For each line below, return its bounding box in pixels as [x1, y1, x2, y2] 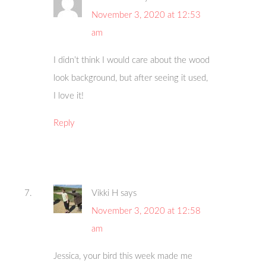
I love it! [53, 91, 84, 101]
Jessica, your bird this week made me [53, 252, 193, 261]
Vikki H [91, 189, 119, 198]
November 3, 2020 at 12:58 [91, 207, 201, 216]
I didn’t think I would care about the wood [53, 56, 210, 65]
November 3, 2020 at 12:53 [91, 11, 201, 20]
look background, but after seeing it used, [53, 74, 208, 83]
